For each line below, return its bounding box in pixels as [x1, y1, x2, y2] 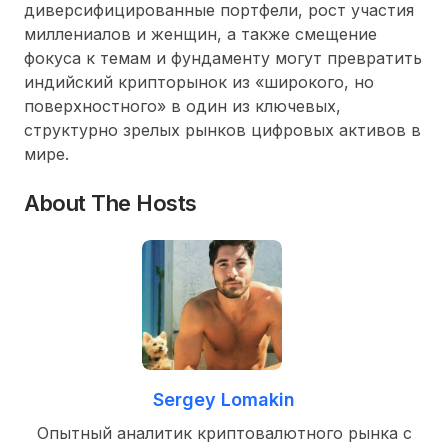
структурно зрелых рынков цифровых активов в [24, 119, 421, 140]
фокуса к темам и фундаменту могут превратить [24, 47, 422, 68]
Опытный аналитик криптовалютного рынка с [36, 423, 412, 444]
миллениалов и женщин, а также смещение [24, 23, 377, 44]
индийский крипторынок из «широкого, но [24, 71, 374, 92]
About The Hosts [24, 189, 197, 216]
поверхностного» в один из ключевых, [24, 95, 341, 116]
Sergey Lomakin [153, 389, 295, 411]
